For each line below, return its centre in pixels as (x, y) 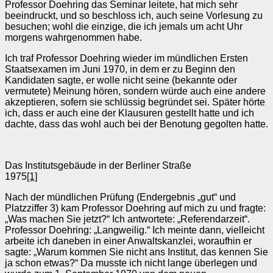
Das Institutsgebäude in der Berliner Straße (98, 166)
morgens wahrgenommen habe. (73, 38)
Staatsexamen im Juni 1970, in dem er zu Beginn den (120, 69)
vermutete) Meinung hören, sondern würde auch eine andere (135, 91)
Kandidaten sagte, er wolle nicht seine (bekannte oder (121, 80)
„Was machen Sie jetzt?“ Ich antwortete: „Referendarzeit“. (127, 219)
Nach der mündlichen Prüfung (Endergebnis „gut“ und (120, 197)
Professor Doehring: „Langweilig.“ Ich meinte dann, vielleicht (135, 230)
